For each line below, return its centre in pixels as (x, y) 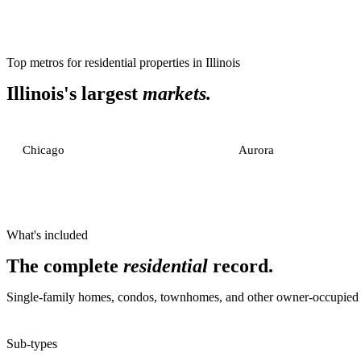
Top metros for (46, 62)
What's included (47, 235)
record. (241, 266)
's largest (103, 93)
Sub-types (32, 344)
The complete (65, 266)
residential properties (137, 62)
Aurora (257, 150)
